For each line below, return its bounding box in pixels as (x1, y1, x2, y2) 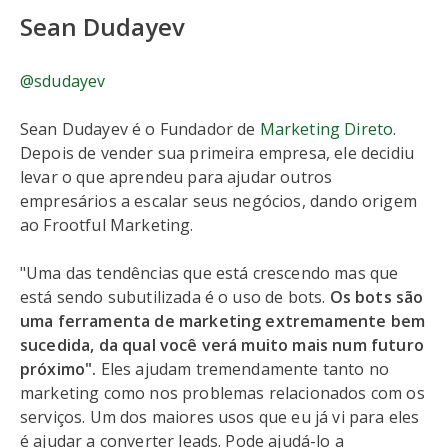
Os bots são (329, 286, 424, 308)
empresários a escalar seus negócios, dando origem (20, 190, 417, 212)
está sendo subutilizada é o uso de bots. (20, 286, 330, 308)
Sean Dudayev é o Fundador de (20, 118, 260, 140)
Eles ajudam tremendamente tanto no (100, 358, 390, 380)
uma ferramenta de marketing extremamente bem (20, 310, 426, 332)
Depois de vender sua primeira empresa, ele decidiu (20, 142, 415, 164)
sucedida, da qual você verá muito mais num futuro (20, 334, 424, 356)
